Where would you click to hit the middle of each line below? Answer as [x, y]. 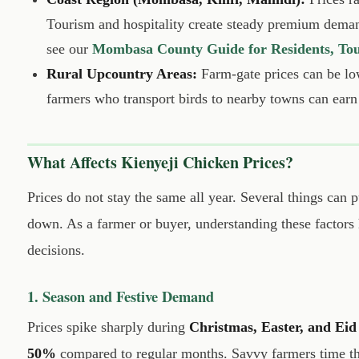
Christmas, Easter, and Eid [273, 327]
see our [69, 48]
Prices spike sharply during [108, 327]
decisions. [56, 250]
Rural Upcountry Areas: [122, 73]
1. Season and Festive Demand [121, 296]
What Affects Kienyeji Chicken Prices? [160, 162]
